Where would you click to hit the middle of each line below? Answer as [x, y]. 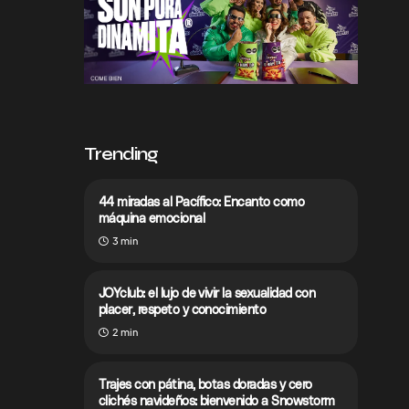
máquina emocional [152, 218]
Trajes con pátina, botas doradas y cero [205, 384]
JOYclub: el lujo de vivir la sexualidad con [207, 293]
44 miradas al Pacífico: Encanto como [202, 201]
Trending [121, 154]
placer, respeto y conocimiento [183, 309]
